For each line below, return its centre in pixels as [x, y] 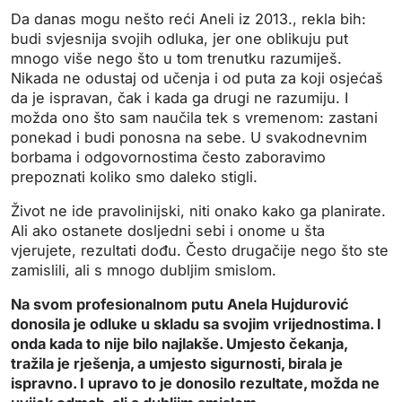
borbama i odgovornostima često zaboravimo [168, 157]
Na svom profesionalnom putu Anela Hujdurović [180, 305]
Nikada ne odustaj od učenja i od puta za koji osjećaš [197, 79]
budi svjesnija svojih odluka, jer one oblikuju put [179, 39]
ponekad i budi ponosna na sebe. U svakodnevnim [189, 138]
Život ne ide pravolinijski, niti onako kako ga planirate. [198, 211]
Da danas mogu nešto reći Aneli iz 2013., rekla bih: [188, 19]
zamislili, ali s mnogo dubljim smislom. [144, 271]
